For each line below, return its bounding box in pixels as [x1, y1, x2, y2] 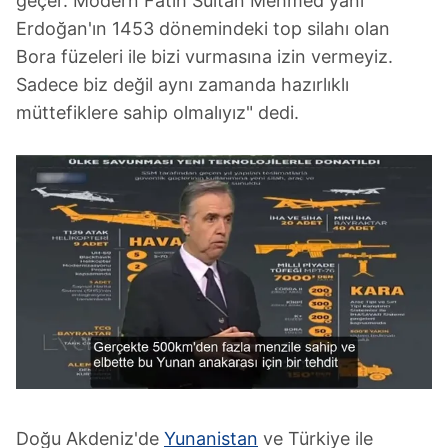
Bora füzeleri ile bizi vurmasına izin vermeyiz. [16, 45, 393, 67]
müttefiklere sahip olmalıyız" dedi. [16, 101, 299, 123]
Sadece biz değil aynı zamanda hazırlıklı [16, 73, 349, 95]
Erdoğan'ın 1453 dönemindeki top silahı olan [16, 17, 390, 39]
